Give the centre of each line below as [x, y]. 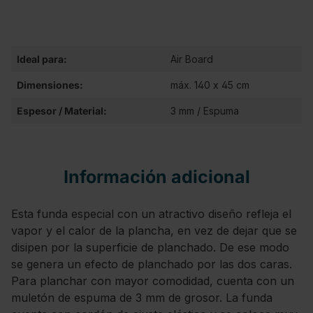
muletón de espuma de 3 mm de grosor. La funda [142, 298]
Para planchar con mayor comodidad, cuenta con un [153, 281]
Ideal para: [42, 59]
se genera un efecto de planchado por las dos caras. [152, 264]
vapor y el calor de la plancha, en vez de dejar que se [154, 231]
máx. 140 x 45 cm [210, 85]
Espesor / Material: [62, 111]
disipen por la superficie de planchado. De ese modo [150, 247]
